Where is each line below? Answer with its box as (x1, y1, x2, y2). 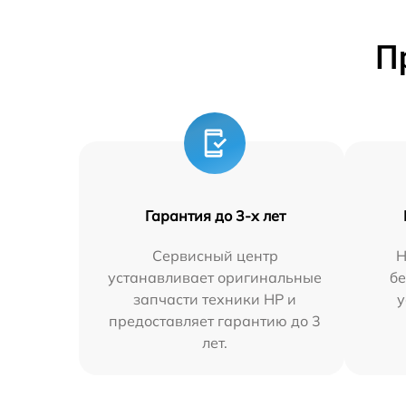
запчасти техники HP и (133, 290, 297, 308)
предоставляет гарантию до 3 (109, 312, 322, 330)
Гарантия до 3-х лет (144, 207, 285, 225)
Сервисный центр (151, 246, 278, 265)
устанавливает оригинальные (108, 268, 323, 286)
